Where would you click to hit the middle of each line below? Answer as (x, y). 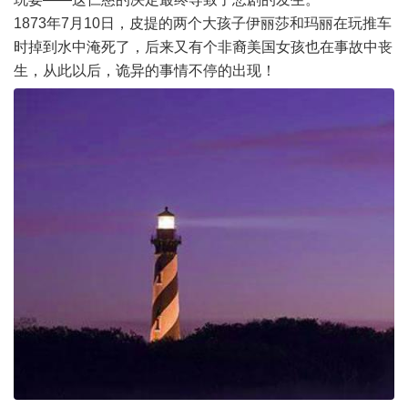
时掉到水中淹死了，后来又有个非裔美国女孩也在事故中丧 (203, 46)
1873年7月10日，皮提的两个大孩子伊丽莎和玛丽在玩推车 (203, 23)
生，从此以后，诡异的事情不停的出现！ (145, 70)
